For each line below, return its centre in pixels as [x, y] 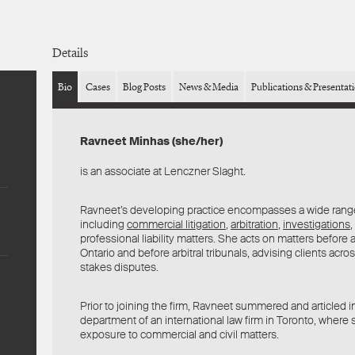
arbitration [254, 224]
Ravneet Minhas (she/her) [151, 141]
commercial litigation [176, 224]
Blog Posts [144, 87]
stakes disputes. [119, 267]
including [103, 224]
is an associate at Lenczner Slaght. [163, 171]
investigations [317, 224]
